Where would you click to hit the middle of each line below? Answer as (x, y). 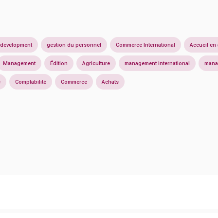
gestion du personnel (74, 45)
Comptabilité (31, 82)
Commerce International (145, 45)
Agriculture (96, 63)
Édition (59, 63)
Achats (110, 82)
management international (157, 63)
